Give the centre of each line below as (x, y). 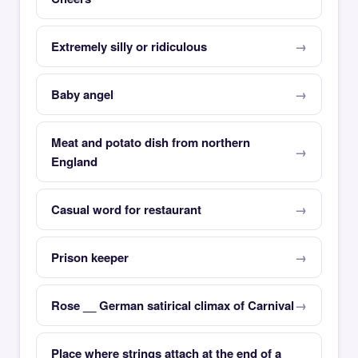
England (74, 161)
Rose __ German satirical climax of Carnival (173, 305)
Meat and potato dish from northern (151, 142)
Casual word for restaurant (126, 209)
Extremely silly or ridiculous (129, 46)
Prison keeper (90, 257)
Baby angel (82, 94)
